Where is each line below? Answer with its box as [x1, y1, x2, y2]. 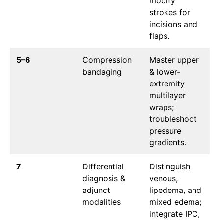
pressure [149, 126, 181, 136]
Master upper [149, 55, 199, 65]
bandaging [82, 67, 122, 77]
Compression [82, 55, 132, 65]
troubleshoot [149, 114, 197, 124]
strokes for [149, 7, 190, 18]
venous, [149, 173, 178, 184]
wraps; [149, 102, 174, 112]
